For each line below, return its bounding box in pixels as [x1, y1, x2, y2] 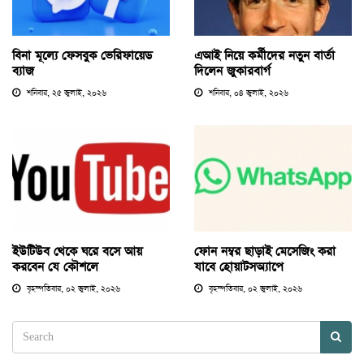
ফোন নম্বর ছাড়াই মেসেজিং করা [194, 242, 336, 260]
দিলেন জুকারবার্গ [194, 62, 271, 80]
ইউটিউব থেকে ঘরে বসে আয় [12, 242, 142, 260]
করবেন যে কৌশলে [12, 258, 98, 275]
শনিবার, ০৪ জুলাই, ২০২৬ [206, 87, 288, 99]
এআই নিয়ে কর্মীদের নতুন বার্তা [194, 46, 335, 64]
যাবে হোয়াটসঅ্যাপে [194, 258, 284, 275]
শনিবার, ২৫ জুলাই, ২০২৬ [24, 87, 106, 99]
